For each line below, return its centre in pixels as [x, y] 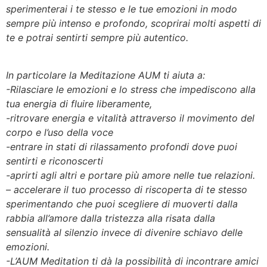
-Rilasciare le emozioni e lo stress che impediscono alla [131, 89]
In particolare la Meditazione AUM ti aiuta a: [105, 75]
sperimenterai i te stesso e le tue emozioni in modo [122, 9]
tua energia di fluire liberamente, [79, 103]
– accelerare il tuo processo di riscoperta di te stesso [127, 189]
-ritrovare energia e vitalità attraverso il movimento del [130, 118]
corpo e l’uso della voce [60, 132]
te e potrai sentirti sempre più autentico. [97, 38]
